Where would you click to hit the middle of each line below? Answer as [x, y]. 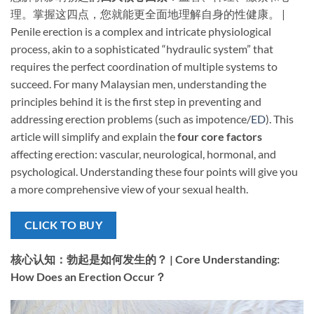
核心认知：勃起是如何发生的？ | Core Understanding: [145, 259]
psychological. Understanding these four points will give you [154, 171]
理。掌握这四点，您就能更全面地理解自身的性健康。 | [148, 13]
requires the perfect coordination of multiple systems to [144, 66]
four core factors [220, 136]
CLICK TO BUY [63, 225]
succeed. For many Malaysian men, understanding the [138, 83]
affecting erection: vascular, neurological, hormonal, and [143, 153]
